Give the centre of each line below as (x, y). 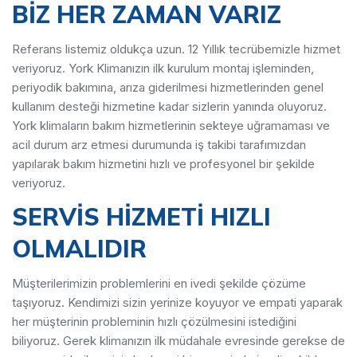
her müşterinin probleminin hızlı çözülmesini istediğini (154, 322)
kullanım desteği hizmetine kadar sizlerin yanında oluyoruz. (169, 106)
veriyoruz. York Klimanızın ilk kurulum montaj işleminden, (163, 68)
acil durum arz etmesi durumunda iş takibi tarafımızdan (159, 145)
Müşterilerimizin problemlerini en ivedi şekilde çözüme (159, 283)
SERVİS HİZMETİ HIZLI (141, 217)
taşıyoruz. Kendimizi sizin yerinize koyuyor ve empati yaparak (177, 302)
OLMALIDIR (79, 249)
